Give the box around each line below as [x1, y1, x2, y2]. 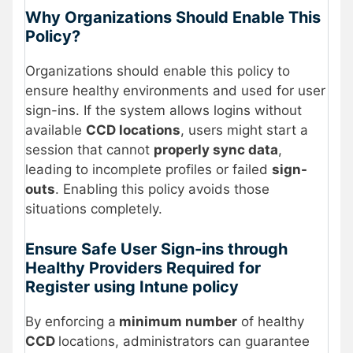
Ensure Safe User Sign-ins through [25, 239, 288, 258]
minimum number [116, 313, 237, 329]
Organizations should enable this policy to [25, 63, 290, 80]
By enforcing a [25, 313, 116, 329]
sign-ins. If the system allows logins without [25, 102, 302, 119]
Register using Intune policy [25, 277, 239, 296]
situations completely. [25, 201, 162, 217]
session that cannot [25, 142, 154, 158]
